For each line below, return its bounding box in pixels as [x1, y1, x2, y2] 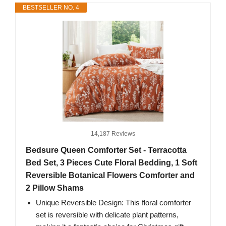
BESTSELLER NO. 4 [23, 4, 79, 12]
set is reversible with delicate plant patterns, [36, 210, 179, 219]
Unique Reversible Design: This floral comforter [36, 198, 191, 207]
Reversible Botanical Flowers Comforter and [26, 171, 195, 180]
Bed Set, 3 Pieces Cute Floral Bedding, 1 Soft [26, 158, 197, 167]
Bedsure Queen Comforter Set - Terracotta [26, 146, 187, 155]
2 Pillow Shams [26, 184, 84, 193]
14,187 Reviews [91, 130, 135, 138]
